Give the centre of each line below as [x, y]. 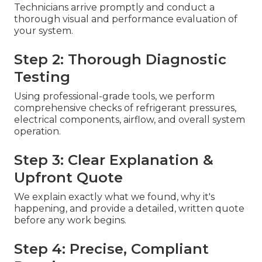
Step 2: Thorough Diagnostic [120, 59]
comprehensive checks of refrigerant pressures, [125, 108]
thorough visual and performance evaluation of [126, 19]
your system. [44, 30]
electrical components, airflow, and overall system [130, 119]
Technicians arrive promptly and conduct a [114, 7]
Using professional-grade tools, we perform [114, 96]
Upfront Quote [68, 177]
